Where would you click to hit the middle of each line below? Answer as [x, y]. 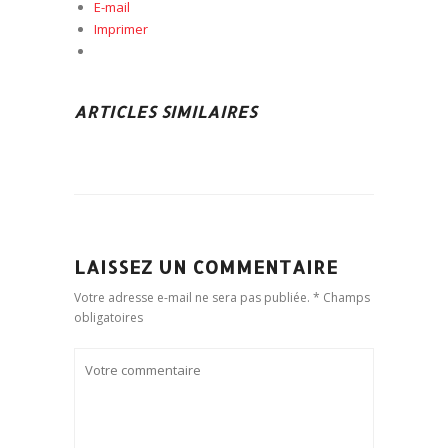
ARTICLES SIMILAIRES [165, 111]
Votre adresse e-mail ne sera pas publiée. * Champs [222, 297]
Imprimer [121, 29]
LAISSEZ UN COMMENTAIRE [206, 266]
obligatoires [108, 317]
